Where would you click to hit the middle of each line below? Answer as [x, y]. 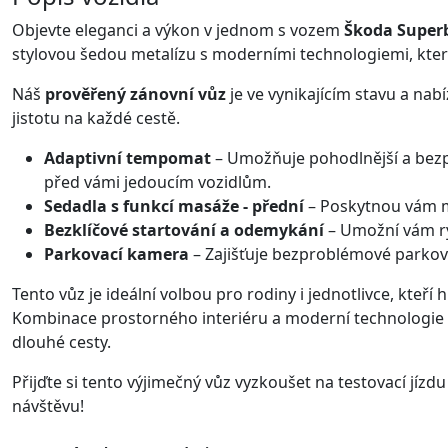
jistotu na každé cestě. [96, 117]
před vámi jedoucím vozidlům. [157, 181]
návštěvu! [48, 405]
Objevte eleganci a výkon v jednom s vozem [178, 29]
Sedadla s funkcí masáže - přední [174, 205]
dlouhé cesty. [61, 341]
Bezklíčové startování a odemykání [184, 229]
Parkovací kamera [116, 253]
